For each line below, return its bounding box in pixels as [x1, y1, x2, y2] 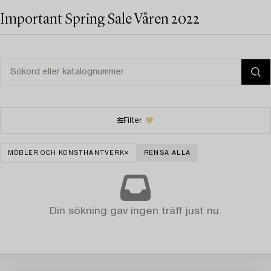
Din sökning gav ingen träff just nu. [50, 206, 221, 216]
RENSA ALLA [144, 150, 191, 156]
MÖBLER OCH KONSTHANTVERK [8, 150, 125, 156]
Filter [123, 117, 142, 124]
